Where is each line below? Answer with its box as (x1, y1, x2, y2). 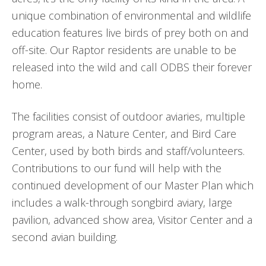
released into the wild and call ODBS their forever (12, 60, 252, 74)
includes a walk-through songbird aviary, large (12, 195, 232, 210)
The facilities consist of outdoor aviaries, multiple (12, 109, 245, 123)
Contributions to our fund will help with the (12, 161, 221, 175)
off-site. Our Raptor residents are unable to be (12, 43, 236, 57)
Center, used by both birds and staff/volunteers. (12, 144, 245, 158)
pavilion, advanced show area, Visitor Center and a (12, 213, 252, 227)
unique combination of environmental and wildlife (12, 8, 251, 23)
